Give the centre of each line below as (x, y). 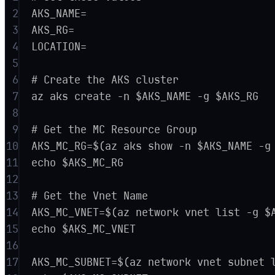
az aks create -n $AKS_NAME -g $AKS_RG (145, 96)
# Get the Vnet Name (90, 196)
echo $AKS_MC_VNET (84, 229)
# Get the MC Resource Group (114, 129)
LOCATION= (59, 46)
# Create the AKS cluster (105, 79)
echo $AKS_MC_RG (78, 162)
